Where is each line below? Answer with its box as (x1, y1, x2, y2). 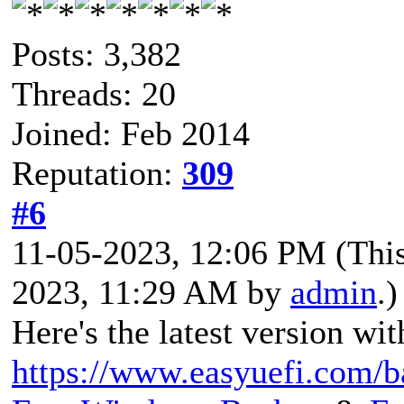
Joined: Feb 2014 (12, 114, 250, 152)
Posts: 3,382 (12, 34, 181, 73)
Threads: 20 (12, 74, 176, 113)
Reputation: (12, 153, 182, 192)
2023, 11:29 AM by (12, 272, 290, 311)
